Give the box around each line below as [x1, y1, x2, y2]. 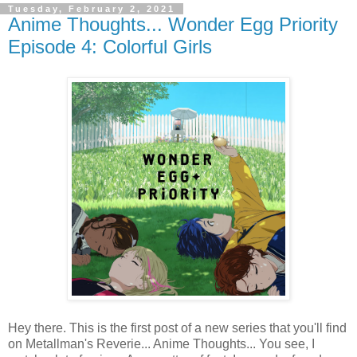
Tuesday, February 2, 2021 [8, 3, 175, 14]
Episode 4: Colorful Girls [8, 35, 212, 57]
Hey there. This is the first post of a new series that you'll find [8, 320, 347, 335]
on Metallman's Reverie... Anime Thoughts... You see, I [8, 336, 315, 351]
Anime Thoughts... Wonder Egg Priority [8, 13, 338, 35]
